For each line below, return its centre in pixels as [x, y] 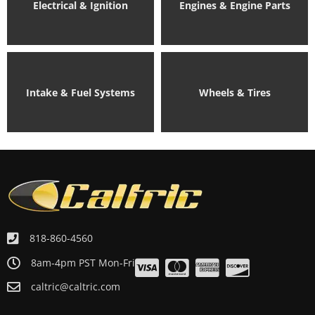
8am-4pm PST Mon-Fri [83, 262]
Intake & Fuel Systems [81, 92]
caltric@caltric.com [76, 286]
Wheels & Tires [234, 92]
